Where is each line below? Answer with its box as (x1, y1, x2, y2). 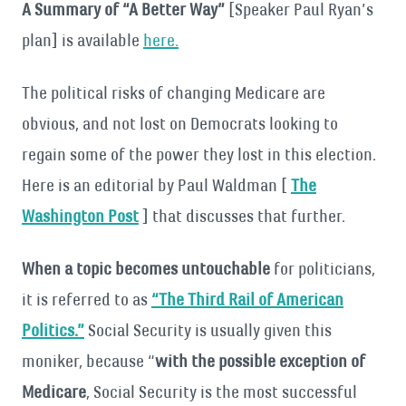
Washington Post (22, 206, 139, 227)
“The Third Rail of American (151, 289, 343, 310)
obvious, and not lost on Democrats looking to (22, 113, 338, 134)
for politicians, (270, 258, 375, 279)
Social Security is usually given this (84, 320, 332, 341)
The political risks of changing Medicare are (22, 82, 325, 103)
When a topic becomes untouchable (22, 258, 270, 279)
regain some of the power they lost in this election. (22, 144, 376, 165)
